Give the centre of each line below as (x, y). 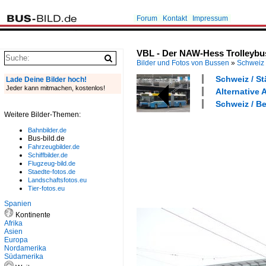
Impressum (210, 18)
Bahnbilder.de (47, 130)
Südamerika (24, 256)
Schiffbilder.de (48, 155)
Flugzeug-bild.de (52, 163)
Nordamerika (25, 248)
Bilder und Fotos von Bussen (183, 63)
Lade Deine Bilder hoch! (46, 80)
